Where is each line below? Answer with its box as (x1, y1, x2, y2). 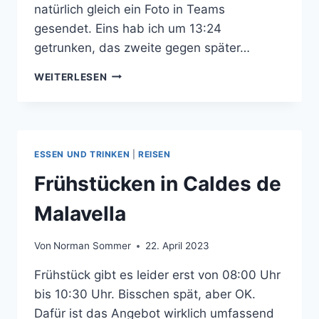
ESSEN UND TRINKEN (34, 148, 130, 159)
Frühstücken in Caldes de (34, 172, 281, 197)
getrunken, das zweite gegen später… (34, 40, 250, 55)
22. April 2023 (145, 240, 210, 252)
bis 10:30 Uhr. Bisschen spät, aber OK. (34, 287, 256, 302)
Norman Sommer (53, 240, 132, 252)
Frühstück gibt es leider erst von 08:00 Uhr (34, 268, 281, 283)
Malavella (34, 202, 126, 226)
